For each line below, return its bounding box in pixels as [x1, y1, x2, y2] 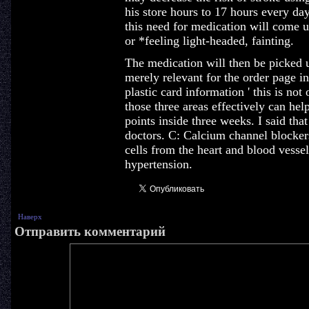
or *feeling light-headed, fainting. [124, 34, 294, 48]
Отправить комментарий [14, 224, 166, 239]
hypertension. [124, 157, 192, 171]
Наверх [17, 212, 42, 221]
